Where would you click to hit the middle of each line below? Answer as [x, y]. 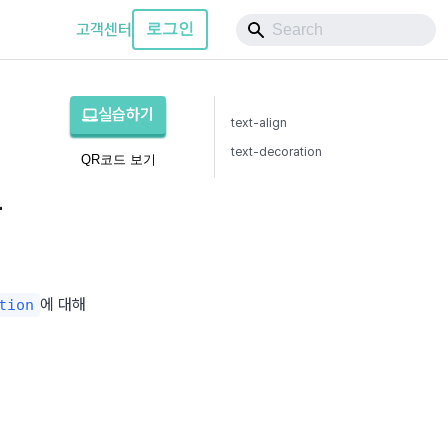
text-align [259, 122]
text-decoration [276, 151]
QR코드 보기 [118, 159]
